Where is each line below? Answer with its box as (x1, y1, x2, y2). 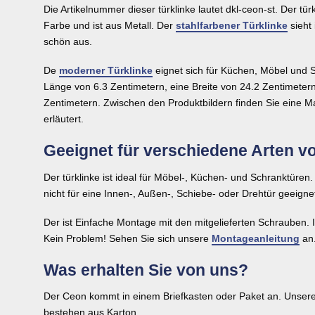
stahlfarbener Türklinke (176, 19, 288, 31)
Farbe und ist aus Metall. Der (44, 19, 176, 31)
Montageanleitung (212, 233, 300, 245)
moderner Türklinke (59, 65, 153, 77)
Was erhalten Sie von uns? (44, 260, 248, 279)
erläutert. (44, 113, 84, 125)
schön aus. (44, 35, 92, 47)
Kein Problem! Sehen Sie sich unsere (44, 233, 212, 245)
